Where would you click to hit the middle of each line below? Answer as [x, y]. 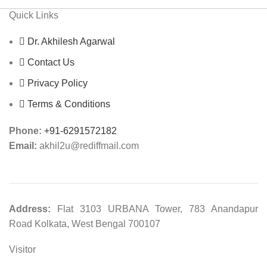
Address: [30, 209]
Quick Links [34, 15]
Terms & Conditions [68, 104]
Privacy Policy [56, 83]
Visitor [22, 250]
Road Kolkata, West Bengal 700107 [85, 224]
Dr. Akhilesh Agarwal [70, 42]
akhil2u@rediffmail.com [88, 146]
